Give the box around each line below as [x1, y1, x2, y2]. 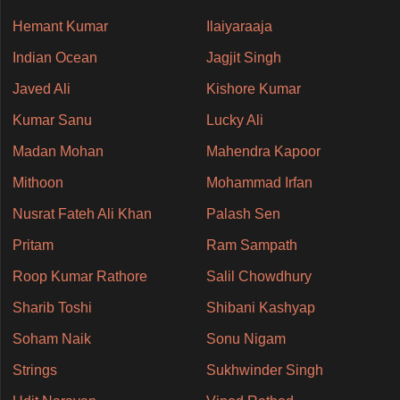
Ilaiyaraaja [205, 19, 272, 35]
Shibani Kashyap [205, 300, 315, 316]
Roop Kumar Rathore [12, 269, 147, 285]
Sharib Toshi [12, 300, 92, 316]
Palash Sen [205, 206, 280, 222]
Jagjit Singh [205, 50, 281, 66]
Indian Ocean [12, 50, 97, 66]
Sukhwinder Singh [205, 362, 323, 379]
